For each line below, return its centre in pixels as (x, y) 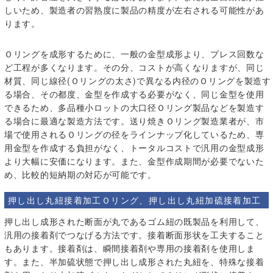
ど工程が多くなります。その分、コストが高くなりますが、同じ (134, 67)
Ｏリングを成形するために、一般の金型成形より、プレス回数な (134, 53)
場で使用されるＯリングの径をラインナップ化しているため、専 (134, 134)
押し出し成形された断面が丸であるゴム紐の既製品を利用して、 (134, 221)
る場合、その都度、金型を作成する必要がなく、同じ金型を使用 (134, 94)
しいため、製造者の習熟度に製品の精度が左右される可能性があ (134, 9)
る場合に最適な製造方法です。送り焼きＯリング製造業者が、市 (134, 120)
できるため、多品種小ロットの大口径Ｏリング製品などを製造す (134, 107)
